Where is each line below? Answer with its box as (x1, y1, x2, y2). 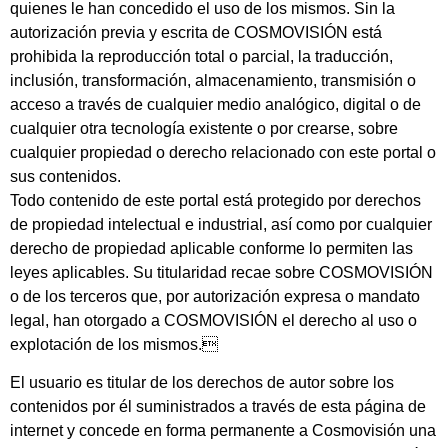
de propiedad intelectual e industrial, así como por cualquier (10, 216, 432, 234)
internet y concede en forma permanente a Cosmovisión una (10, 422, 436, 440)
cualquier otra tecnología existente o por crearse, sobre (10, 120, 398, 138)
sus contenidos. (10, 168, 121, 186)
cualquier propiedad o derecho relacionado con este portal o (10, 144, 436, 162)
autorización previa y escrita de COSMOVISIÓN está (10, 24, 382, 42)
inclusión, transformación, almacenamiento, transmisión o (10, 72, 416, 90)
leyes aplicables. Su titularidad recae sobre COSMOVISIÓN (10, 264, 433, 282)
